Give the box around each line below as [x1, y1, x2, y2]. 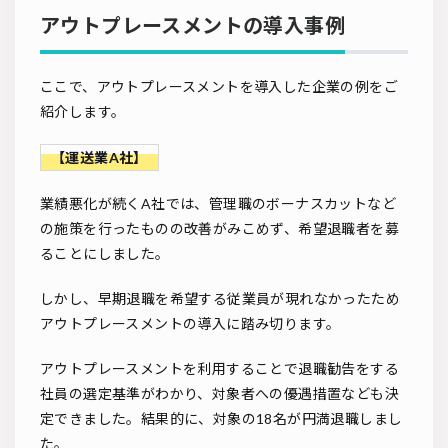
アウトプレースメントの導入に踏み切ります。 [40, 315, 341, 333]
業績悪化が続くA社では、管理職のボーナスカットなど [40, 195, 396, 213]
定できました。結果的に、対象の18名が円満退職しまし [40, 410, 403, 428]
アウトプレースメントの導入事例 [40, 13, 345, 38]
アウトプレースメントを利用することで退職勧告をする [40, 360, 399, 378]
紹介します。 [40, 103, 126, 121]
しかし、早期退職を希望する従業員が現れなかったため [40, 290, 400, 308]
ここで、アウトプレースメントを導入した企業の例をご [40, 78, 398, 96]
